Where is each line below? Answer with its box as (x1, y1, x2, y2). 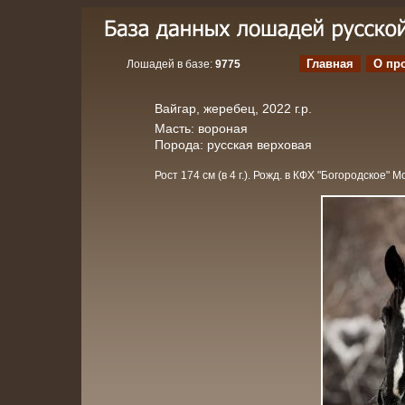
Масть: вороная (155, 121, 248, 136)
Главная (306, 57, 353, 71)
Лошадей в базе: (127, 58, 215, 71)
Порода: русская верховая (155, 137, 312, 152)
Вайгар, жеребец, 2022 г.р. (155, 101, 312, 116)
